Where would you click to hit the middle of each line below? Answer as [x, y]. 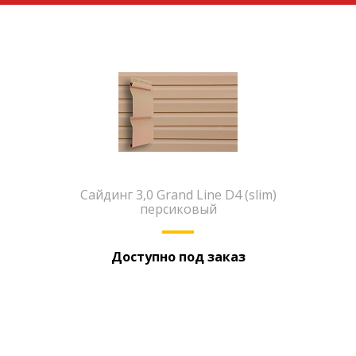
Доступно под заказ [178, 257]
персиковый [178, 209]
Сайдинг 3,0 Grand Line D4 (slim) [178, 195]
